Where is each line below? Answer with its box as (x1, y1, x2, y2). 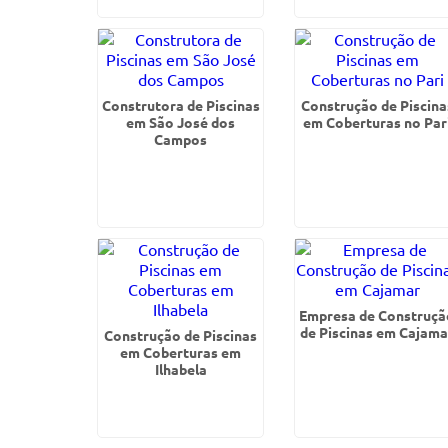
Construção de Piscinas (104, 326, 258, 344)
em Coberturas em (120, 343, 242, 361)
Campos (154, 130, 208, 148)
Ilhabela (154, 360, 207, 378)
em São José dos (126, 113, 236, 131)
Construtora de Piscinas (101, 96, 260, 114)
